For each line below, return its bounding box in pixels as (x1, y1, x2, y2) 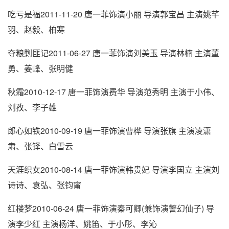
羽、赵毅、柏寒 (8, 23, 65, 35)
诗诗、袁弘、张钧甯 (8, 178, 81, 191)
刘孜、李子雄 (8, 101, 57, 113)
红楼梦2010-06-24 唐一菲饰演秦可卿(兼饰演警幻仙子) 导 (8, 202, 214, 214)
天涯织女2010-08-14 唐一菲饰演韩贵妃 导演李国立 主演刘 (8, 163, 219, 175)
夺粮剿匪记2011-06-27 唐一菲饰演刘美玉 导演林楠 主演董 (8, 47, 219, 59)
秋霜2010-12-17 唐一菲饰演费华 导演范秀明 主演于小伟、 (8, 85, 219, 98)
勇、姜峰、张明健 (8, 62, 73, 74)
